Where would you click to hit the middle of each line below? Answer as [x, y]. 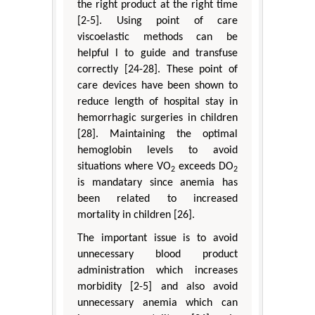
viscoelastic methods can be [157, 37]
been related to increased [157, 199]
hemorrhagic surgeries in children [157, 118]
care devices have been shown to [157, 85]
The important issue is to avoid [157, 238]
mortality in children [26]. [136, 215]
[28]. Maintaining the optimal [157, 134]
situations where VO [124, 166]
